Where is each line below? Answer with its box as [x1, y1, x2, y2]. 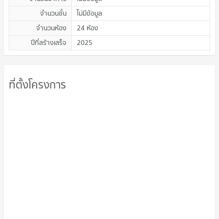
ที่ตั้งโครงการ [9, 79, 66, 91]
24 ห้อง [77, 22, 98, 34]
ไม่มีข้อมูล [77, 8, 102, 19]
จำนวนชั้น [40, 8, 66, 19]
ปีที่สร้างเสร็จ [31, 37, 66, 48]
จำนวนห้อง [36, 22, 66, 34]
